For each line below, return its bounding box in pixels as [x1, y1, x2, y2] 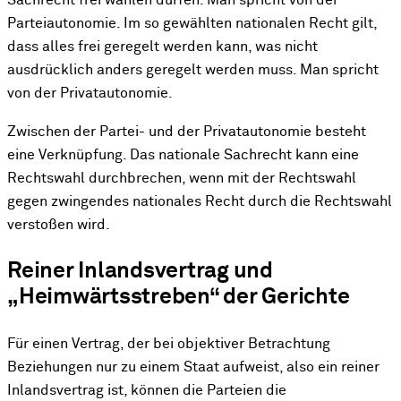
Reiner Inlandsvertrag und [7, 260, 273, 283]
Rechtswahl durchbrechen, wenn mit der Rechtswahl [7, 170, 356, 186]
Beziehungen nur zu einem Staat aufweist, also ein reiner [7, 360, 380, 375]
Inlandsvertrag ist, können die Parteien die [7, 383, 286, 398]
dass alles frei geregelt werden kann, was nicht [7, 39, 318, 55]
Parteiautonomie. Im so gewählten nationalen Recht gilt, [7, 16, 377, 32]
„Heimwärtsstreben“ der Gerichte [7, 286, 350, 309]
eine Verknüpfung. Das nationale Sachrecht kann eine [7, 147, 359, 163]
